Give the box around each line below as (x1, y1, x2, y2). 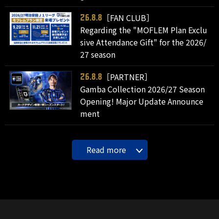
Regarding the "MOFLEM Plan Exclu (80, 24, 208, 36)
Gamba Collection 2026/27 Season (80, 83, 205, 95)
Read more (86, 144, 126, 156)
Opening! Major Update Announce (80, 95, 204, 108)
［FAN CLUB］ (102, 12, 154, 24)
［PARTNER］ (102, 71, 153, 83)
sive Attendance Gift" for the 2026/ (80, 36, 207, 48)
